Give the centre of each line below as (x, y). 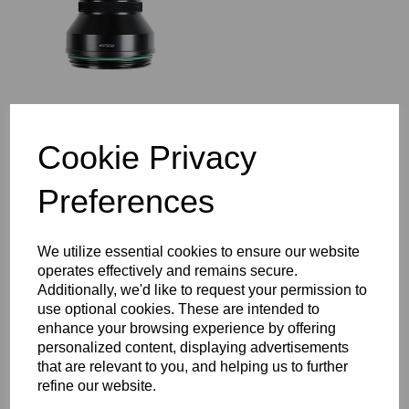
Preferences (126, 201)
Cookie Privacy (147, 157)
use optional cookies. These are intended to (179, 309)
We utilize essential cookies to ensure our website (199, 252)
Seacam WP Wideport (282, 375)
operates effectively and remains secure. (168, 271)
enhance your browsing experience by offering (187, 328)
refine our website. (97, 386)
